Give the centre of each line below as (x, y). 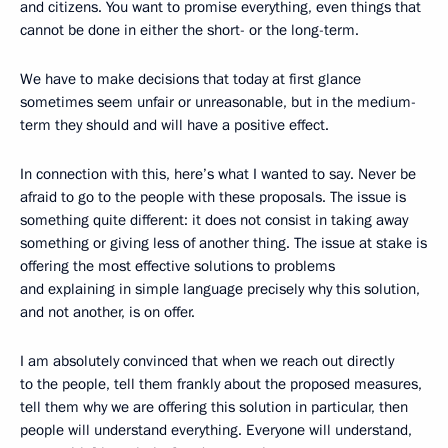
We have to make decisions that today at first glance (190, 79)
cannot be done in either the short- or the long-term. (189, 30)
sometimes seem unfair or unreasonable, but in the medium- (218, 102)
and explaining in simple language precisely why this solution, (220, 289)
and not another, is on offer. (107, 312)
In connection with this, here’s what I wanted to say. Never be (218, 174)
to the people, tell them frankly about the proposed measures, (221, 384)
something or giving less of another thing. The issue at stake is (223, 243)
